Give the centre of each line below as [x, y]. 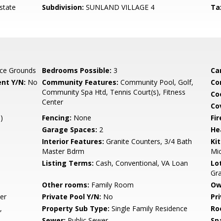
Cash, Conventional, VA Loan [141, 163]
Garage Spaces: [70, 129]
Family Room [112, 185]
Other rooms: [66, 185]
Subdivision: [63, 7]
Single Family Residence [149, 208]
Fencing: [57, 118]
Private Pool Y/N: [72, 197]
